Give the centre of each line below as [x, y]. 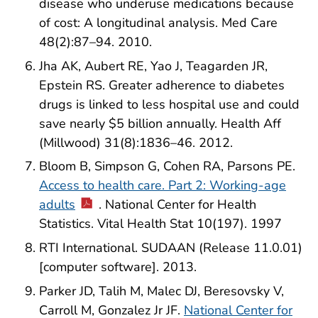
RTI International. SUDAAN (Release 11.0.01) [171, 248]
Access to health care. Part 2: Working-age [163, 186]
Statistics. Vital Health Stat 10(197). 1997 [160, 224]
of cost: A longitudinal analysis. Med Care [158, 22]
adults [57, 205]
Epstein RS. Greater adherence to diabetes [162, 85]
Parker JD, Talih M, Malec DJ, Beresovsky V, [161, 291]
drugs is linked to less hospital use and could [169, 104]
